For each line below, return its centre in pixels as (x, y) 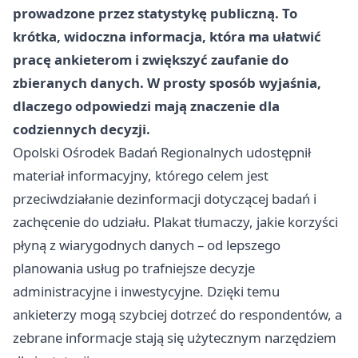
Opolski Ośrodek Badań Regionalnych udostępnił (162, 152)
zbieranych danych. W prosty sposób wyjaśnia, (167, 83)
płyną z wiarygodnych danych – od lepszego (147, 245)
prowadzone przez (75, 13)
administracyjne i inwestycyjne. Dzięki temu (146, 291)
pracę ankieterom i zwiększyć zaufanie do (151, 60)
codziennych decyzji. (82, 129)
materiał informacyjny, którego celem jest (141, 175)
